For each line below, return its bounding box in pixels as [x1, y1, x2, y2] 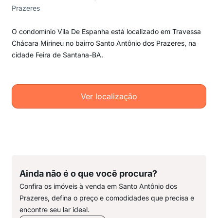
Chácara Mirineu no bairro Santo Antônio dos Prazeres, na [12, 39, 196, 47]
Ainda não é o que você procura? [19, 168, 157, 179]
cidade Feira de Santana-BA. [12, 51, 103, 59]
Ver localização [81, 91, 137, 101]
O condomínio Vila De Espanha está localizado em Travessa [12, 27, 201, 36]
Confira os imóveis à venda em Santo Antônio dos [19, 182, 177, 190]
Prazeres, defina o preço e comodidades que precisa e [19, 194, 194, 202]
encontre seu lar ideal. [19, 205, 90, 214]
